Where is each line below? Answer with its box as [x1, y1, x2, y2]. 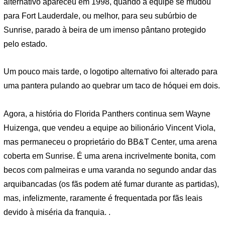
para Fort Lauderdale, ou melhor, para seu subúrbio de [4, 11, 197, 20]
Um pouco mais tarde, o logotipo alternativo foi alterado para [4, 67, 217, 76]
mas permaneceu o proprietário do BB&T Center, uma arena [4, 138, 217, 147]
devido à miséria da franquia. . [4, 208, 110, 217]
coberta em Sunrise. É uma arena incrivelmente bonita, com [4, 152, 215, 161]
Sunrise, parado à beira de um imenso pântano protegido [4, 25, 206, 34]
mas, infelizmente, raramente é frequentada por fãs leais [4, 194, 202, 203]
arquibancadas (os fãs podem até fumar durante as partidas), [4, 180, 219, 189]
